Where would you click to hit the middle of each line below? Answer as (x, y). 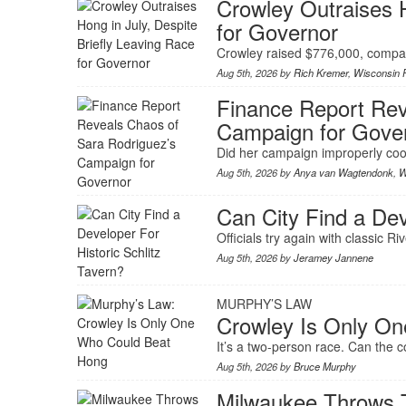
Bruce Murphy (324, 367)
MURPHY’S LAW (264, 304)
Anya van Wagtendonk (343, 173)
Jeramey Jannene (333, 258)
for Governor (277, 32)
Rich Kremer (320, 73)
